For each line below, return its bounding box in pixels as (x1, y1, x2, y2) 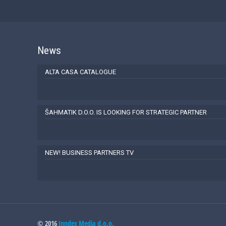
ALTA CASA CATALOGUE (45, 68, 116, 76)
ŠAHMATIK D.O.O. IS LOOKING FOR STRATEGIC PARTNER (45, 108, 207, 116)
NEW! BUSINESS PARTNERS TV (45, 149, 134, 156)
